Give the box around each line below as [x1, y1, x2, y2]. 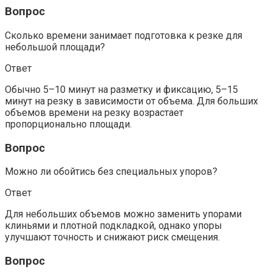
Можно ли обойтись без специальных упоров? [5, 166, 217, 178]
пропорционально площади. [5, 118, 132, 130]
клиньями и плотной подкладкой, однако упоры [5, 220, 222, 232]
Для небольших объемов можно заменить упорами [5, 208, 242, 220]
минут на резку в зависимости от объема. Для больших [5, 95, 258, 107]
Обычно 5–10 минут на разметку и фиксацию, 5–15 [5, 83, 238, 95]
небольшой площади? [5, 41, 105, 53]
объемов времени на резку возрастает [5, 106, 183, 118]
